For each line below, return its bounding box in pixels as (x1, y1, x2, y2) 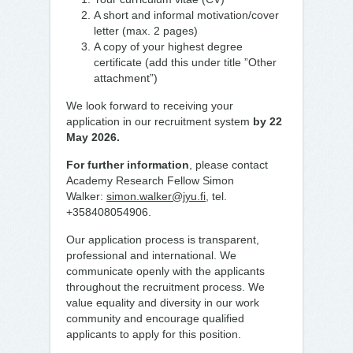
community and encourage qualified (66, 312, 244, 325)
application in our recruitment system (66, 115, 253, 128)
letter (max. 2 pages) (94, 24, 198, 37)
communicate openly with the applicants (66, 265, 265, 277)
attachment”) (94, 72, 158, 84)
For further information (66, 158, 189, 171)
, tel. (206, 190, 227, 203)
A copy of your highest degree (94, 40, 243, 53)
